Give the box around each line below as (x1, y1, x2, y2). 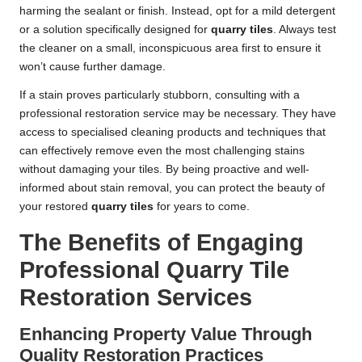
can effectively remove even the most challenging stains (19, 144, 305, 157)
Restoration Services (19, 284, 252, 310)
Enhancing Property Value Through (19, 323, 312, 344)
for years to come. (154, 200, 250, 213)
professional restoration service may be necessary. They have (19, 107, 336, 120)
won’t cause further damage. (19, 60, 166, 73)
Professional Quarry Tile (19, 256, 289, 283)
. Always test (273, 23, 336, 36)
